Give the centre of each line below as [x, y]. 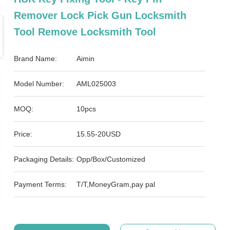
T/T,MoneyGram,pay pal [116, 184]
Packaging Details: [44, 159]
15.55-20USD [99, 134]
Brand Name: [36, 59]
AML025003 [97, 84]
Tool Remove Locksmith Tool [85, 32]
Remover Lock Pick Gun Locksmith [100, 15]
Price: [23, 134]
